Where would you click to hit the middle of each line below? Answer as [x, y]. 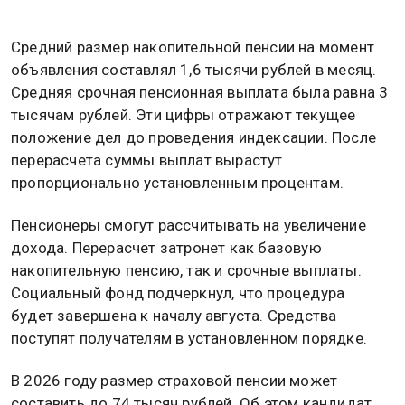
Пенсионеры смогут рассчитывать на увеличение [188, 226]
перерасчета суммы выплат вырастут [147, 160]
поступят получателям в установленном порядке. [189, 339]
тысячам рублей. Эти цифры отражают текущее [184, 114]
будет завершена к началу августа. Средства [174, 316]
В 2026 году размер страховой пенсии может [174, 381]
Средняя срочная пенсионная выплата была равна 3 [200, 92]
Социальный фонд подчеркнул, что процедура [178, 293]
